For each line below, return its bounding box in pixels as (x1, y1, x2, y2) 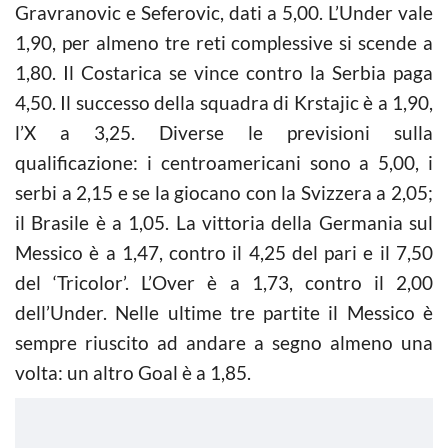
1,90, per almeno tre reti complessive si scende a (15, 30, 433, 54)
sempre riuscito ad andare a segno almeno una (15, 330, 433, 354)
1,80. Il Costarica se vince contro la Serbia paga (15, 60, 433, 84)
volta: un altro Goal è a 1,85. (15, 360, 251, 384)
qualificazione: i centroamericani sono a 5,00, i (15, 150, 433, 174)
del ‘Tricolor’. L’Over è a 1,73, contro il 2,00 (15, 270, 433, 294)
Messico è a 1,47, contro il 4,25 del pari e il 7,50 (15, 240, 433, 264)
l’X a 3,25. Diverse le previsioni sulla (15, 120, 433, 144)
